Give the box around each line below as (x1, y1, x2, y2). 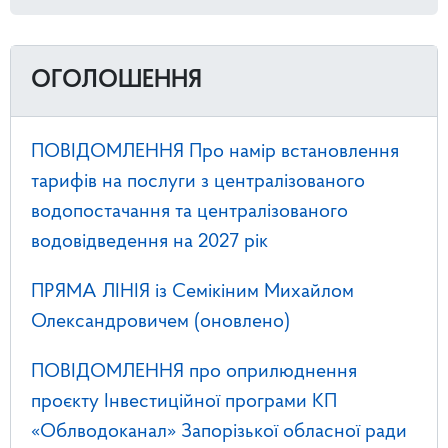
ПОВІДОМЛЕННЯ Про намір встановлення (31, 142, 399, 163)
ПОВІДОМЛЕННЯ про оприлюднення (31, 362, 357, 383)
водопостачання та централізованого (31, 202, 348, 223)
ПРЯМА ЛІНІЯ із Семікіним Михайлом (31, 282, 354, 303)
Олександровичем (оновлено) (31, 312, 290, 333)
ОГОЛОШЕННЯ (31, 68, 202, 94)
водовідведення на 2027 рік (31, 232, 268, 253)
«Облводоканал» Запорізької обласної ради (31, 422, 407, 443)
